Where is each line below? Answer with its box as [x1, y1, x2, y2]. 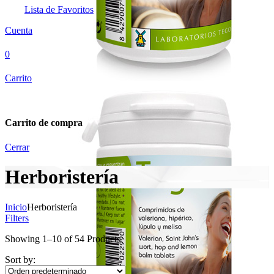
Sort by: [5, 254, 35, 265]
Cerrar [5, 141, 29, 152]
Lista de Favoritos [24, 4, 94, 15]
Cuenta [5, 25, 32, 36]
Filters [5, 212, 29, 223]
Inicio [5, 201, 27, 212]
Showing [5, 233, 42, 244]
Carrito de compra [5, 117, 83, 128]
